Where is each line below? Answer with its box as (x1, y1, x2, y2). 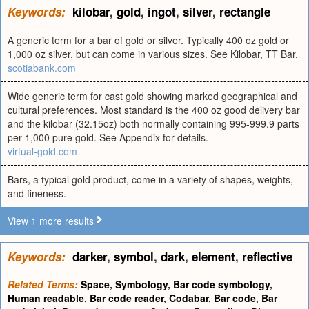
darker (72, 248, 107, 265)
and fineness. (8, 186, 66, 200)
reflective (242, 248, 292, 265)
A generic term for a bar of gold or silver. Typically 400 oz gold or (8, 33, 289, 47)
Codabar (169, 291, 208, 305)
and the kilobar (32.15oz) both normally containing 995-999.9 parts (8, 117, 299, 130)
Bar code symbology (173, 277, 270, 291)
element (192, 248, 235, 265)
